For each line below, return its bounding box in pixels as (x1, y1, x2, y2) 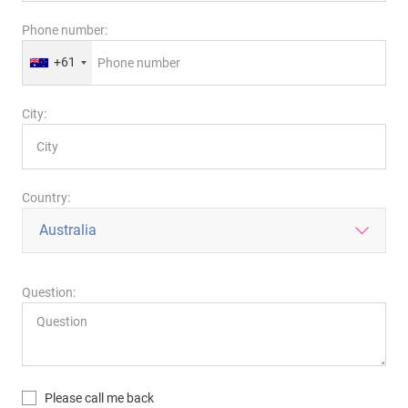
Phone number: (22, 22, 107, 37)
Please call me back (45, 390, 154, 405)
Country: (22, 189, 70, 205)
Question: (22, 284, 76, 300)
